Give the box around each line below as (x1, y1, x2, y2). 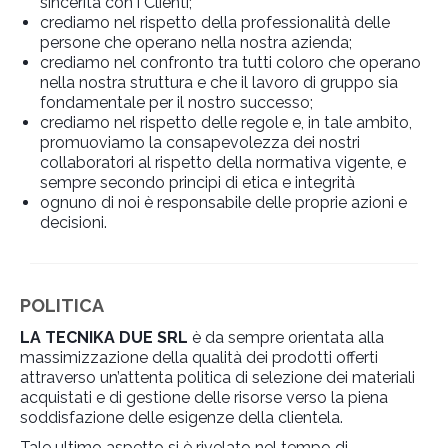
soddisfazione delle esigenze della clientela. (20, 408, 343, 428)
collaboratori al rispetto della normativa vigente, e (40, 153, 406, 173)
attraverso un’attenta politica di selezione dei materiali (20, 368, 415, 388)
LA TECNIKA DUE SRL (20, 328, 188, 348)
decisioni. (40, 213, 107, 233)
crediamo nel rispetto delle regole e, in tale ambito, (40, 113, 412, 133)
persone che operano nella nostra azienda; (40, 33, 352, 53)
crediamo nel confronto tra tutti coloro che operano (40, 53, 421, 73)
